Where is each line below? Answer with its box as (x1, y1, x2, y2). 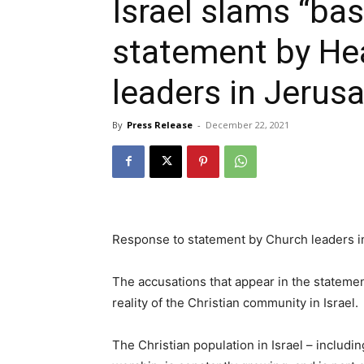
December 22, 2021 (206, 118, 289, 131)
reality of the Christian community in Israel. (112, 294, 358, 310)
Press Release (127, 118, 193, 131)
